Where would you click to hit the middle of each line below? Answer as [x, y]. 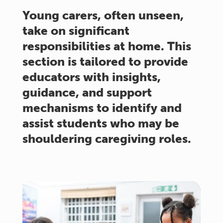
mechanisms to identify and [102, 108]
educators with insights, [91, 77]
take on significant [76, 31]
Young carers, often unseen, [103, 15]
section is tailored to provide [105, 61]
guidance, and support [87, 92]
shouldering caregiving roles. [107, 139]
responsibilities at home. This [107, 46]
